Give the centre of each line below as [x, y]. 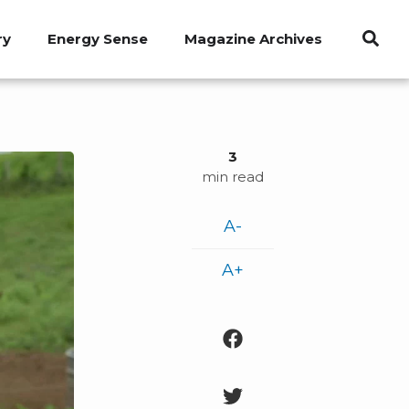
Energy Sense [97, 39]
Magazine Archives [253, 39]
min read [233, 176]
